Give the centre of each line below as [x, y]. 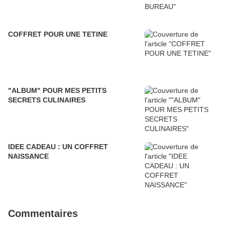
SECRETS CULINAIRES [47, 100]
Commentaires [43, 213]
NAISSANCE [28, 156]
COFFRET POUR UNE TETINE [58, 34]
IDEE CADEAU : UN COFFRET [58, 147]
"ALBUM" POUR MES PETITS [57, 90]
